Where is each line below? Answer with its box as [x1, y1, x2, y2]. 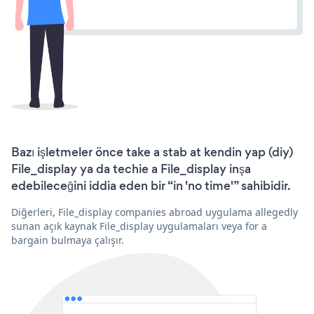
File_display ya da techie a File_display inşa [11, 160, 251, 177]
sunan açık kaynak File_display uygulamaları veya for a [11, 219, 267, 233]
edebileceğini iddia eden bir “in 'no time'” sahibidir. [11, 177, 291, 194]
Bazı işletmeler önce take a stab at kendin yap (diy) [11, 143, 293, 161]
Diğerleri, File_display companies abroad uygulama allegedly [11, 205, 298, 219]
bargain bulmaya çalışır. [11, 233, 124, 247]
